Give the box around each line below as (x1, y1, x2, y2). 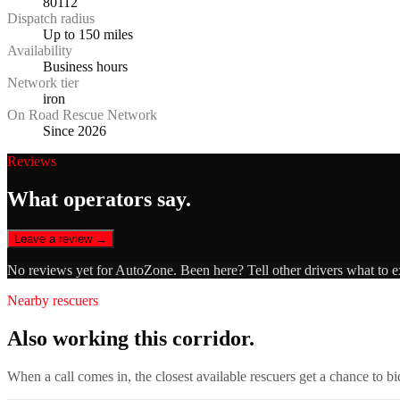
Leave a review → (14, 232, 107, 246)
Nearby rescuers (7, 293, 98, 309)
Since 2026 (43, 123, 106, 139)
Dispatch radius (7, 11, 95, 27)
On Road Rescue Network (7, 107, 157, 123)
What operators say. (7, 187, 191, 212)
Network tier (7, 75, 79, 91)
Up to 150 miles (43, 27, 133, 43)
